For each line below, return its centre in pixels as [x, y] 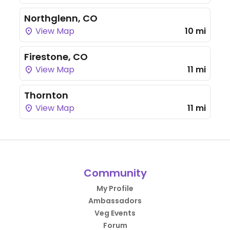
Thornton [46, 95]
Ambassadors [115, 201]
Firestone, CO [56, 57]
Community [115, 173]
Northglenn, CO [61, 18]
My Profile [115, 188]
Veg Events [115, 213]
